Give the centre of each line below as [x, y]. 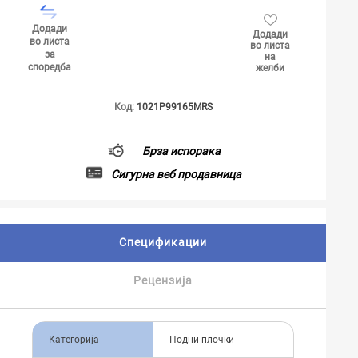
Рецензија [163, 280]
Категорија [74, 340]
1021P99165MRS [174, 107]
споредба [50, 67]
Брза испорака [181, 151]
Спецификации [163, 242]
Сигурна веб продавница [176, 174]
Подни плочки [202, 340]
